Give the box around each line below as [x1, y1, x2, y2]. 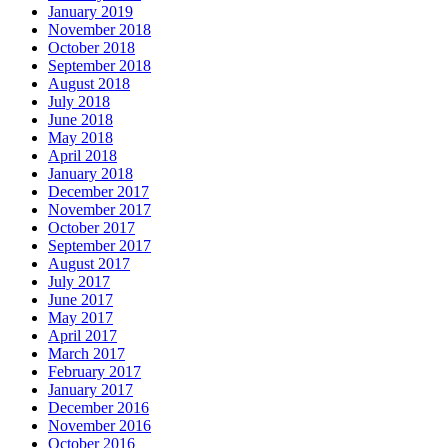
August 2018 [48, 75, 130, 93]
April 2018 [48, 147, 117, 165]
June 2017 [48, 291, 113, 309]
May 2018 [48, 129, 113, 147]
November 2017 [48, 201, 151, 219]
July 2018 [48, 93, 110, 111]
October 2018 [48, 39, 135, 57]
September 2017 [48, 237, 151, 255]
